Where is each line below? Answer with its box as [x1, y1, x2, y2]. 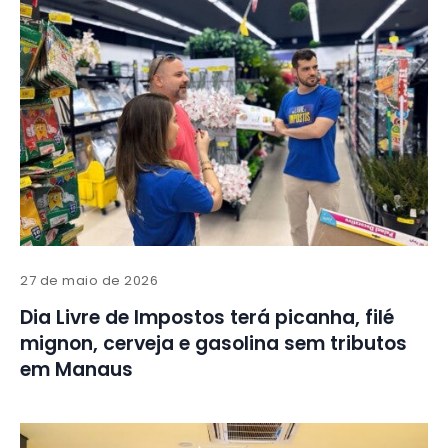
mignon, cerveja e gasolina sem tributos [20, 330, 407, 358]
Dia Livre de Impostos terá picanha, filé [20, 304, 394, 332]
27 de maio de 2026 [20, 271, 159, 291]
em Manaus [20, 356, 133, 384]
